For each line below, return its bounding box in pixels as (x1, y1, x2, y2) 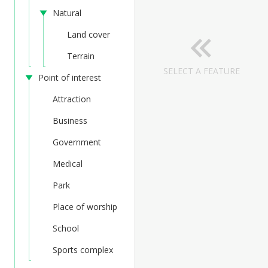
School (53, 223, 79, 234)
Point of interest (38, 72, 101, 83)
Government (53, 136, 101, 148)
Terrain (67, 50, 95, 62)
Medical (53, 158, 83, 169)
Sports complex (53, 244, 113, 255)
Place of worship (53, 201, 117, 212)
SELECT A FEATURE (163, 65, 240, 77)
